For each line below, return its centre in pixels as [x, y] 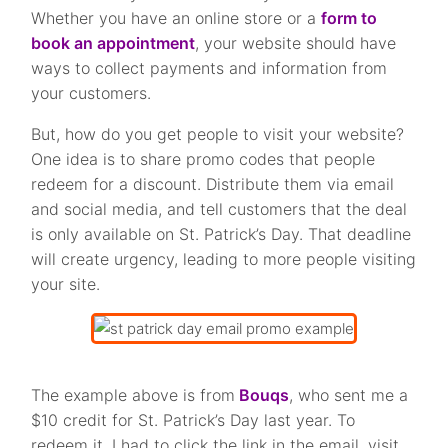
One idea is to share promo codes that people [203, 159]
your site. [66, 284]
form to [349, 18]
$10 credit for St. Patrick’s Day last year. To [193, 419]
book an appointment [113, 43]
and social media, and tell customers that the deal [219, 209]
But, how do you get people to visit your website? [218, 134]
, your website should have [296, 43]
